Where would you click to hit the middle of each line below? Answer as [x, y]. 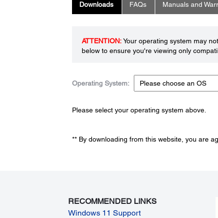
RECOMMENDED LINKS [113, 201]
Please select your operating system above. [139, 110]
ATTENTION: [101, 41]
